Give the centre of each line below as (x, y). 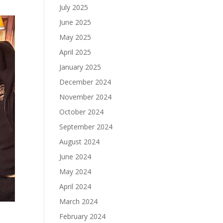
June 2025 (75, 22)
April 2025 (75, 52)
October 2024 (82, 112)
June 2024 (75, 157)
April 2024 (75, 186)
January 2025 (80, 67)
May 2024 (75, 171)
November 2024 (86, 97)
